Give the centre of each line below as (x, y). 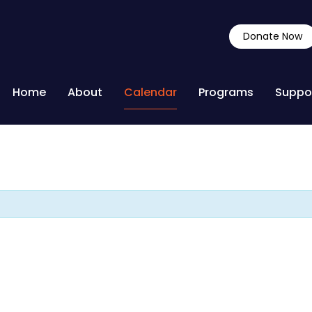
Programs (226, 92)
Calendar (150, 92)
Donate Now (273, 36)
